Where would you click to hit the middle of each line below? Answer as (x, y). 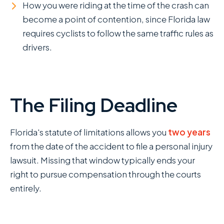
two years (189, 132)
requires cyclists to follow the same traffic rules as (118, 33)
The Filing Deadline (94, 105)
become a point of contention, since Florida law (116, 19)
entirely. (26, 188)
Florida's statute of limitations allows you (89, 132)
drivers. (37, 47)
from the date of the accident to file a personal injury (111, 146)
